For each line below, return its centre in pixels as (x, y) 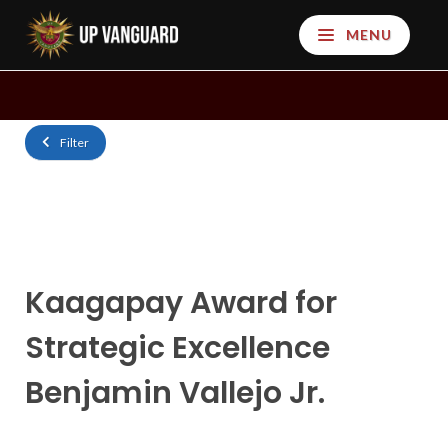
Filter (73, 142)
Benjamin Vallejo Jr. (175, 393)
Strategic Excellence (177, 348)
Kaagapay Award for (181, 303)
